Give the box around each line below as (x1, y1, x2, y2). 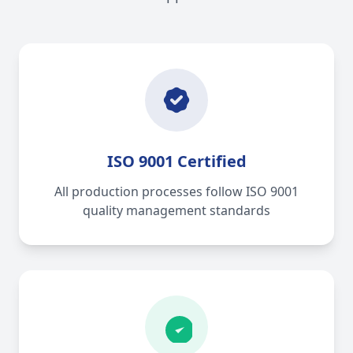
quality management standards (83, 202, 270, 219)
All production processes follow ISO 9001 (54, 183, 299, 200)
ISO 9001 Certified (106, 150, 247, 172)
